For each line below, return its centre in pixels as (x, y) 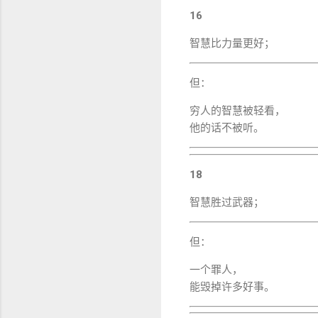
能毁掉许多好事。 (232, 286)
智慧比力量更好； (232, 44)
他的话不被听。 (227, 128)
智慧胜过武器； (227, 202)
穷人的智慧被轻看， (237, 111)
